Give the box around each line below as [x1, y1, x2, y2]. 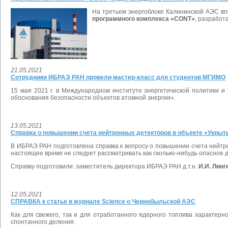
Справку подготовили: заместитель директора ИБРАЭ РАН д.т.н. [11, 163, 198, 170]
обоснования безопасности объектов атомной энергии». [11, 94, 176, 102]
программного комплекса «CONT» [92, 15, 195, 23]
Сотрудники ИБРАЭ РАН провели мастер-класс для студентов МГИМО [11, 74, 225, 81]
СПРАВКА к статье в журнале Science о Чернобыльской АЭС [11, 198, 195, 206]
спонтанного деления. [11, 218, 75, 226]
